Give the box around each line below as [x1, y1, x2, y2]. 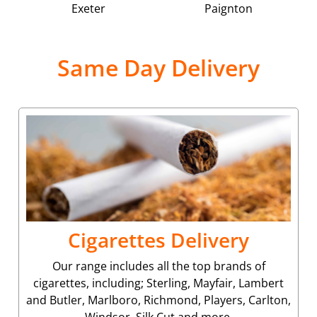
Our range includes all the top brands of [52, 258, 265, 274]
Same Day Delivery [57, 52, 260, 83]
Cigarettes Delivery [68, 226, 249, 253]
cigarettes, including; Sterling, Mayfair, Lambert [33, 275, 284, 291]
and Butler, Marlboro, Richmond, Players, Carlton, [26, 292, 291, 308]
